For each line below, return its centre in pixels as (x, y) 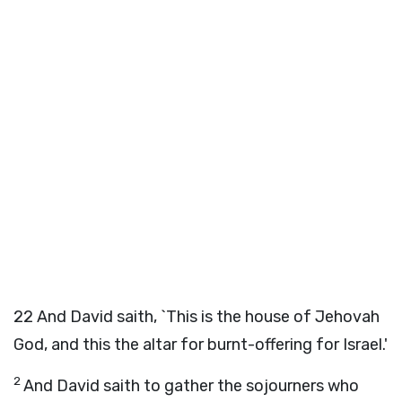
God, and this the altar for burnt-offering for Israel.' (201, 345)
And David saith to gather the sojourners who (191, 386)
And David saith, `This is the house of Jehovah (208, 317)
